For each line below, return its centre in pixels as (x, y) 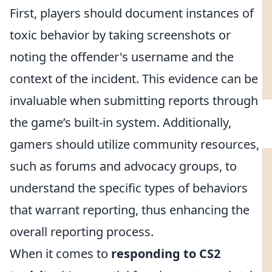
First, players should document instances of (132, 13)
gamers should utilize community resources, (134, 144)
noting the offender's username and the (122, 57)
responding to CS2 (166, 253)
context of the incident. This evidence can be (134, 79)
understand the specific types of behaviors (129, 188)
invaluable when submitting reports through (134, 100)
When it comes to (60, 253)
